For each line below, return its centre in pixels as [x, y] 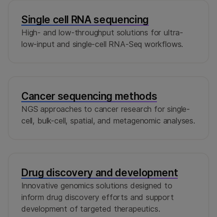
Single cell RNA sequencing [85, 19]
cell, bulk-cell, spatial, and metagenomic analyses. [108, 120]
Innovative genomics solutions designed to [97, 185]
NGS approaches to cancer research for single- [106, 109]
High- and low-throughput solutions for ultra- [102, 32]
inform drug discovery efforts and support [98, 197]
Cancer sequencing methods [89, 96]
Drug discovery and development [100, 172]
